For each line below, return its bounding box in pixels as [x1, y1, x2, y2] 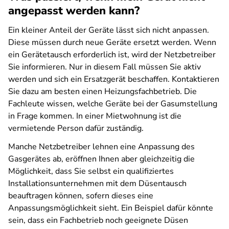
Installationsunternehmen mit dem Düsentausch [8, 178, 187, 189]
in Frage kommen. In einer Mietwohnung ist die [8, 110, 181, 122]
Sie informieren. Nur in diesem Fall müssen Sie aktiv [8, 61, 201, 73]
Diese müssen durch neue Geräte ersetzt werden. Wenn [8, 37, 216, 48]
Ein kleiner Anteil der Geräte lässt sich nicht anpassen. [8, 25, 209, 36]
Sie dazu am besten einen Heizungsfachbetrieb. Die [8, 86, 197, 97]
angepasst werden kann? [8, 3, 140, 18]
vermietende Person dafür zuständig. [8, 123, 144, 134]
